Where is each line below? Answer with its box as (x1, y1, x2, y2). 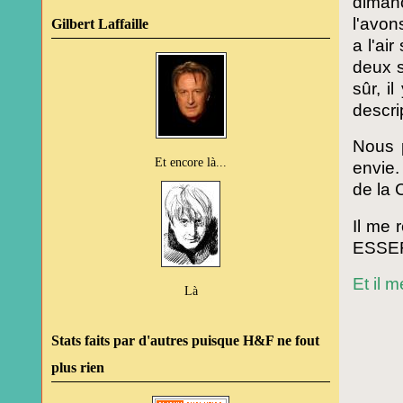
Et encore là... (155, 155, 227, 169)
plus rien (51, 360, 104, 375)
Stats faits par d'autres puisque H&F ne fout (51, 333, 319, 348)
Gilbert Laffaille (51, 16, 148, 31)
